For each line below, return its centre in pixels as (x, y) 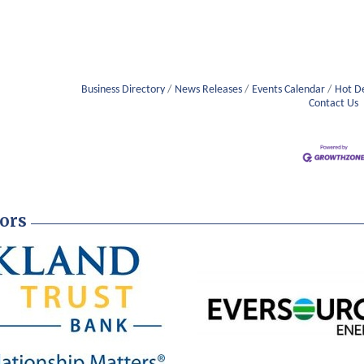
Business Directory (123, 90)
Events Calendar (289, 90)
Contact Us (334, 104)
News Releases (209, 90)
